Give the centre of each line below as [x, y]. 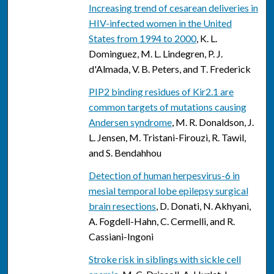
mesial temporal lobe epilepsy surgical [168, 191]
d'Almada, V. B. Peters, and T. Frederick [169, 69]
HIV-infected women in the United [160, 23]
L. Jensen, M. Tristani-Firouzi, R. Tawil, [167, 138]
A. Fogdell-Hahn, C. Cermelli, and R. [161, 221]
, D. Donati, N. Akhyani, [203, 206]
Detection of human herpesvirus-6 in [164, 176]
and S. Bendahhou [125, 153]
